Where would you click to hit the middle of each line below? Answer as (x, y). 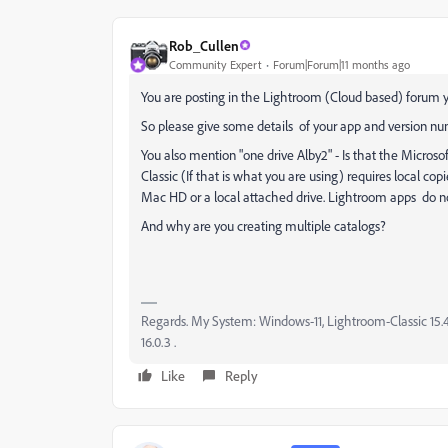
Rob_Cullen (204, 45)
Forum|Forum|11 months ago (341, 64)
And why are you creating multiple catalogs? (265, 225)
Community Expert (215, 64)
